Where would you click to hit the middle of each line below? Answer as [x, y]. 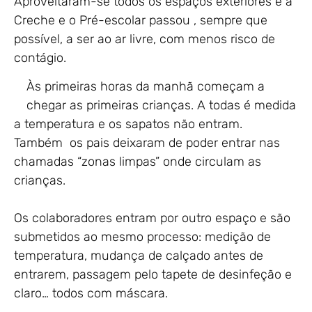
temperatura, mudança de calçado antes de [139, 256]
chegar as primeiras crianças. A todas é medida [161, 106]
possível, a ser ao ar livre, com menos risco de [145, 39]
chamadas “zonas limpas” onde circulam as [138, 162]
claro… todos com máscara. [93, 294]
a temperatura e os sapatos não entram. [128, 124]
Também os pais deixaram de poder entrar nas [147, 143]
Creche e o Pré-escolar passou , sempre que [141, 20]
